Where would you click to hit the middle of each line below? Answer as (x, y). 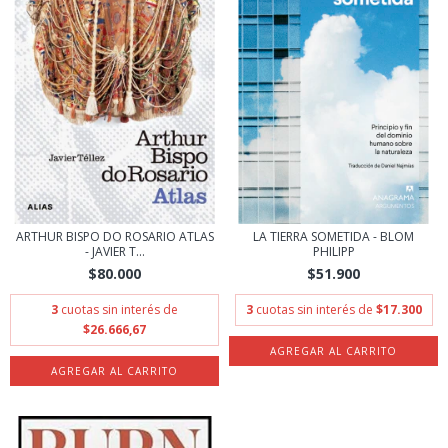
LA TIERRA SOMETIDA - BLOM (333, 236)
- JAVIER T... (114, 251)
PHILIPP (333, 251)
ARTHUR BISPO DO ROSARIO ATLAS (114, 236)
